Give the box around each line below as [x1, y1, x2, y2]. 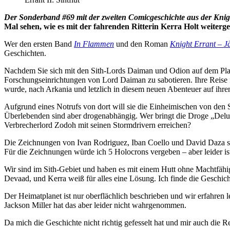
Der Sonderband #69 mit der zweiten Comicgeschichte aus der [4, 13, 214, 22]
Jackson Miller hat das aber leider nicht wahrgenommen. [4, 201, 186, 210]
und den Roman [114, 40, 170, 49]
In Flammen [74, 40, 114, 49]
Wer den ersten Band [4, 40, 74, 49]
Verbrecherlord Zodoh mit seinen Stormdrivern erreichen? [4, 121, 191, 130]
